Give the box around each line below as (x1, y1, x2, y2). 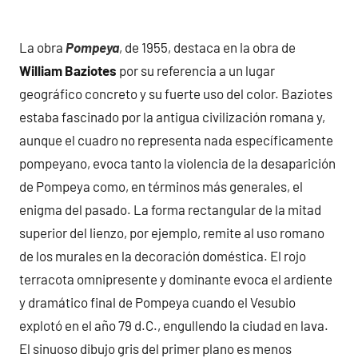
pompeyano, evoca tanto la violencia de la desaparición (19, 155, 336, 172)
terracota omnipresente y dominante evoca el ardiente (19, 271, 332, 288)
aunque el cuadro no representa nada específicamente (19, 132, 333, 149)
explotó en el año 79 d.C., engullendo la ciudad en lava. (19, 317, 328, 334)
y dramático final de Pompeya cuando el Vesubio (19, 294, 296, 311)
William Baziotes (19, 62, 117, 79)
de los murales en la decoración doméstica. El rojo (19, 248, 306, 265)
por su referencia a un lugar (117, 62, 275, 79)
